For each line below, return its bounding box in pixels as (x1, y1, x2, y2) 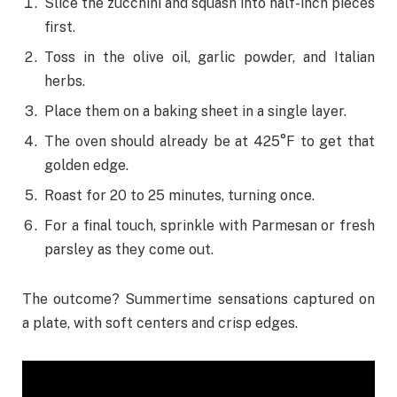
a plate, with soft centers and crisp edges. (22, 314, 298, 331)
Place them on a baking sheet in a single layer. (44, 102, 346, 120)
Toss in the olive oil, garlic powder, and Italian (44, 48, 375, 66)
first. (44, 18, 75, 35)
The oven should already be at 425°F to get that (44, 132, 375, 150)
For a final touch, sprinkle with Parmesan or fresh (44, 216, 375, 234)
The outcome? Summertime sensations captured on (22, 290, 375, 307)
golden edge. (44, 156, 128, 174)
